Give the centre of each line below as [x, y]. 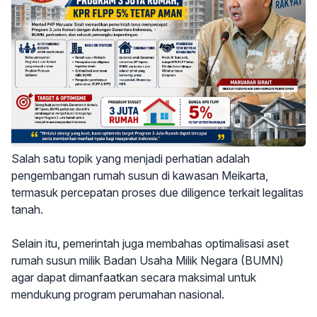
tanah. [27, 210]
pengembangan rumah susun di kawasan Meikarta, [140, 176]
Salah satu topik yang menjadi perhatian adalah [131, 159]
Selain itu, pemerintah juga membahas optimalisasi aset [150, 244]
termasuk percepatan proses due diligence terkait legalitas [157, 193]
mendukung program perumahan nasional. [118, 295]
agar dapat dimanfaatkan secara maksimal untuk [134, 278]
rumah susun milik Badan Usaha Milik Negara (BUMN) [148, 261]
